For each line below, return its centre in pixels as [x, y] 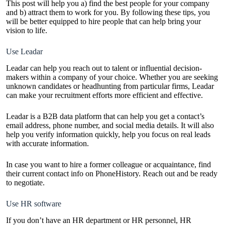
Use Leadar [25, 52]
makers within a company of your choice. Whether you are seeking [112, 77]
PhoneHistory [117, 174]
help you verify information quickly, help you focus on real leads [108, 135]
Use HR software [34, 204]
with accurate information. [48, 144]
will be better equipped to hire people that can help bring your [103, 22]
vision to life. [28, 31]
